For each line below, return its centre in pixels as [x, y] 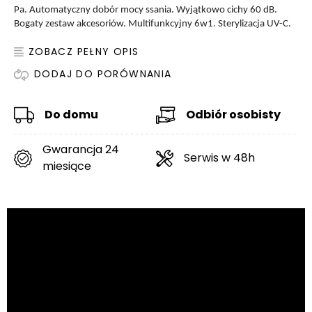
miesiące [67, 166]
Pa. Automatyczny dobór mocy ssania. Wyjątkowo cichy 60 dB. [146, 10]
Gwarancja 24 [80, 150]
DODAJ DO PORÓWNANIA [103, 74]
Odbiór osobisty [234, 115]
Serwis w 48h [219, 158]
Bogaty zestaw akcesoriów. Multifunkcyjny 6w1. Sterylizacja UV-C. [153, 24]
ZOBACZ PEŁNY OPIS [84, 52]
